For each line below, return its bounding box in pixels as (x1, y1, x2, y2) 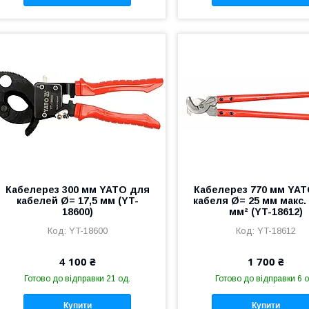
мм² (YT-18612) (228, 206, 303, 218)
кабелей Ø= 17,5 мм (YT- (16, 195, 139, 207)
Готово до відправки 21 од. (24, 274, 131, 284)
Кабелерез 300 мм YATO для (5, 184, 150, 196)
